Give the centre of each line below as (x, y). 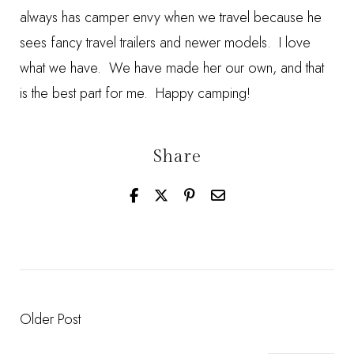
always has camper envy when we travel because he (171, 17)
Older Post (50, 319)
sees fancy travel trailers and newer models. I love (165, 43)
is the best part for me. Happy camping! (135, 93)
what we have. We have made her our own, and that (172, 68)
